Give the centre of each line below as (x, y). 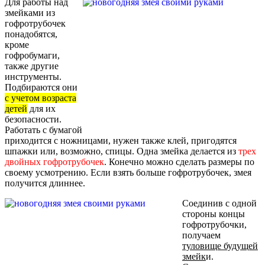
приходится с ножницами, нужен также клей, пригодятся (121, 140)
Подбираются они (41, 87)
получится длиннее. (45, 183)
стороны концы (214, 214)
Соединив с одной (219, 203)
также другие (32, 66)
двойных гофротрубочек (54, 162)
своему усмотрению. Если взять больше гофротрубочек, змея (128, 172)
